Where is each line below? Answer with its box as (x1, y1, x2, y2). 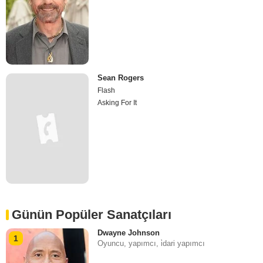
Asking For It (97, 98, 137, 107)
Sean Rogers (97, 73, 144, 82)
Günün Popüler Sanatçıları (12, 207, 171, 222)
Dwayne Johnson (97, 228, 160, 238)
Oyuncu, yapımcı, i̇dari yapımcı (97, 239, 205, 248)
